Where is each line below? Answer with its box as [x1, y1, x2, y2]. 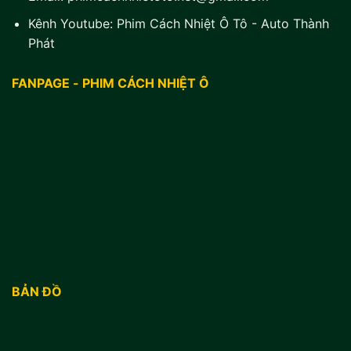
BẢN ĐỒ [12, 283, 62, 299]
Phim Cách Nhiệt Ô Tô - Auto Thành [116, 15, 329, 31]
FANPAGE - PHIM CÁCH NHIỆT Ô [12, 74, 209, 91]
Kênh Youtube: [27, 15, 117, 31]
